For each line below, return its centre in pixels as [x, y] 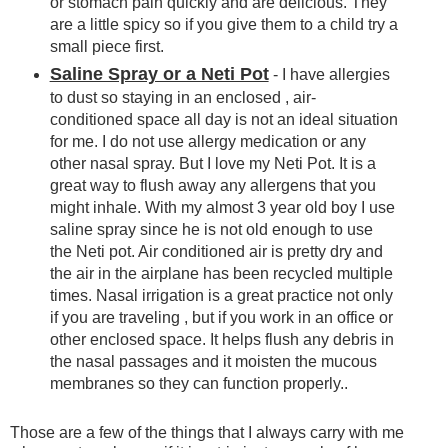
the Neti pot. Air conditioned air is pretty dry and [216, 252]
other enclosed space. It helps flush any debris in [221, 340]
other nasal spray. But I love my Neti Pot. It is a [212, 164]
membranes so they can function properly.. [198, 384]
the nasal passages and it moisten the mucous [213, 362]
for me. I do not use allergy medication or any [207, 142]
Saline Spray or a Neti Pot [159, 74]
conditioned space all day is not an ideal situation [223, 120]
